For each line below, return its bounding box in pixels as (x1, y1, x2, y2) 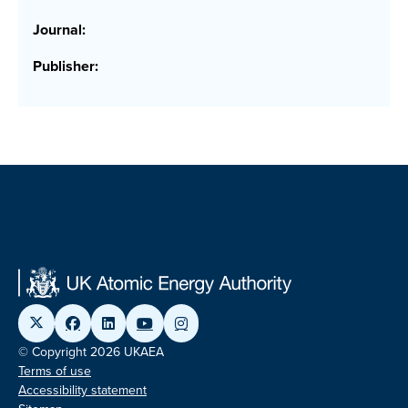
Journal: (33, 19, 86, 41)
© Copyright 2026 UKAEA (18, 342, 164, 362)
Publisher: (33, 56, 98, 77)
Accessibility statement (18, 381, 147, 401)
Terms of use (18, 362, 91, 382)
